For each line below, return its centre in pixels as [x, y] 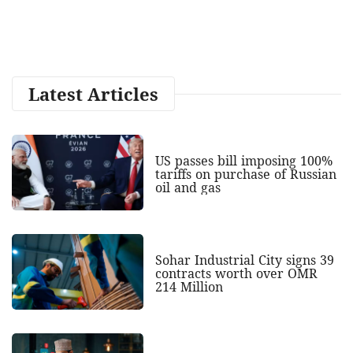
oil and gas [188, 187]
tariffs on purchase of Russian [245, 174]
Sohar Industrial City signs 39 [244, 260]
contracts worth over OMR [236, 273]
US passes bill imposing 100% [243, 160]
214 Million [189, 286]
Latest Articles [93, 93]
